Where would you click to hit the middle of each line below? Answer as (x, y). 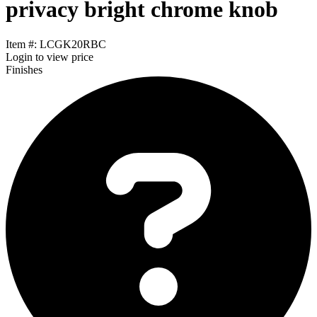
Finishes (24, 69)
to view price (63, 57)
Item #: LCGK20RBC (56, 44)
